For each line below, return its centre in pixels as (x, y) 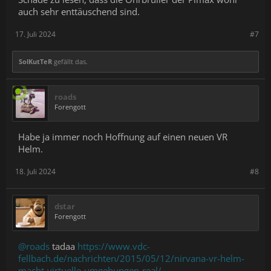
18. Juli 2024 (35, 171)
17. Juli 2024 (35, 34)
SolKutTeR (35, 61)
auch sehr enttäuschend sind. (79, 11)
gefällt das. (70, 61)
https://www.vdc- (114, 246)
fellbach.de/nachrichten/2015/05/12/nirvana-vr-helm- (131, 258)
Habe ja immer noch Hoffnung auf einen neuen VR (123, 136)
